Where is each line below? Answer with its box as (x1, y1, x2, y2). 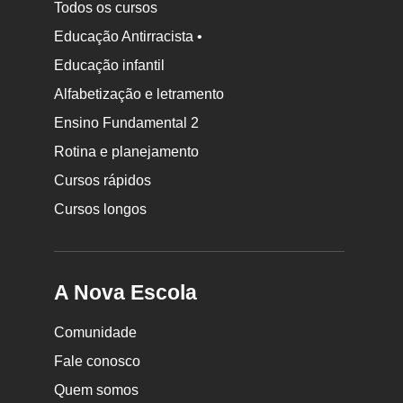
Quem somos (54, 382, 139, 399)
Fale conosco (54, 354, 141, 370)
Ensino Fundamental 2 (54, 115, 200, 131)
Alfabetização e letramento (54, 86, 225, 103)
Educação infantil (54, 58, 166, 74)
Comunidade (54, 325, 138, 341)
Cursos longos (54, 201, 148, 218)
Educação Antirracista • (54, 29, 203, 45)
